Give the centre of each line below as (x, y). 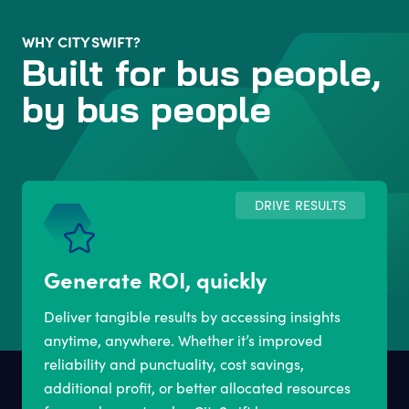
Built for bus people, (201, 77)
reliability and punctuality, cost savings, (174, 364)
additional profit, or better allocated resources (197, 388)
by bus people (147, 114)
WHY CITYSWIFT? (81, 42)
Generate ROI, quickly (155, 279)
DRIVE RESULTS (300, 205)
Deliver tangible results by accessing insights (192, 317)
